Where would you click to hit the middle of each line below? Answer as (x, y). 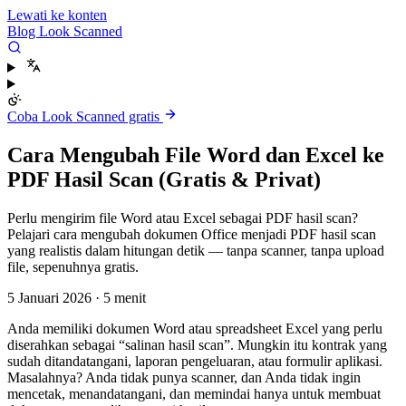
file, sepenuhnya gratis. (73, 266)
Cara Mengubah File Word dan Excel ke (196, 155)
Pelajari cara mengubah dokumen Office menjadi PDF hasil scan (192, 234)
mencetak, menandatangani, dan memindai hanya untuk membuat (194, 393)
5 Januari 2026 (51, 297)
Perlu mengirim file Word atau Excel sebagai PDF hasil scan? (183, 217)
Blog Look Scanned (65, 31)
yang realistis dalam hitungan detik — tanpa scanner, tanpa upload (196, 250)
